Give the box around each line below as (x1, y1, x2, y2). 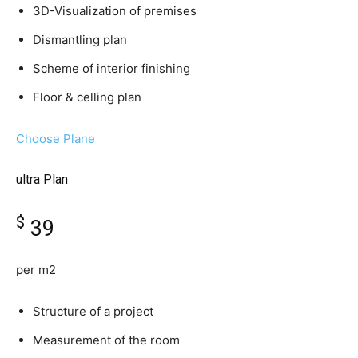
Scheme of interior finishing (33, 61, 190, 77)
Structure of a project (33, 304, 153, 320)
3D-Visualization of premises (33, 3, 197, 19)
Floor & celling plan (33, 89, 141, 105)
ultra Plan (16, 172, 68, 188)
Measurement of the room (33, 332, 180, 348)
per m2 (16, 262, 56, 278)
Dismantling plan (33, 32, 127, 48)
